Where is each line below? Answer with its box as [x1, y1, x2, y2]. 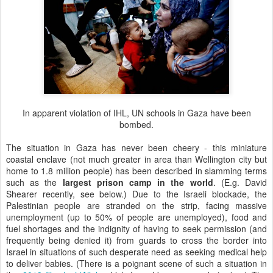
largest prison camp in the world [62, 176, 213, 189]
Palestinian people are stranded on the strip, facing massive [6, 199, 267, 212]
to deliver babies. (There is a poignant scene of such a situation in [6, 257, 267, 270]
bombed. [119, 118, 154, 131]
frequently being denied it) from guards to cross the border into [6, 234, 267, 247]
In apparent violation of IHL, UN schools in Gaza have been [22, 107, 251, 119]
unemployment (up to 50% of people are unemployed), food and [6, 211, 267, 224]
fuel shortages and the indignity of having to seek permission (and [6, 222, 267, 235]
